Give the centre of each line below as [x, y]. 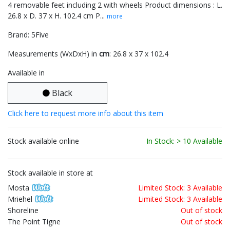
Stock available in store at [50, 173]
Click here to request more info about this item [85, 113]
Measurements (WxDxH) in [53, 54]
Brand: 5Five [28, 35]
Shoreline [23, 210]
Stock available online [43, 141]
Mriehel [20, 199]
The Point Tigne [34, 222]
